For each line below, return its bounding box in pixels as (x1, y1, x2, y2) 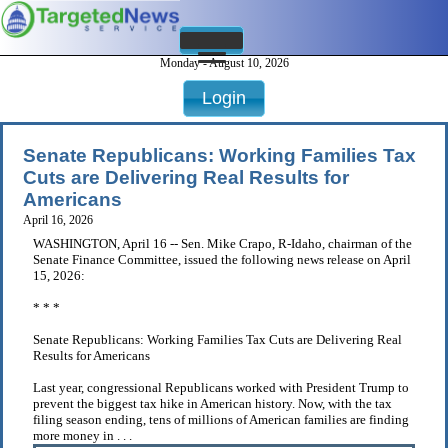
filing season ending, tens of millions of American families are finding (33, 412, 409, 428)
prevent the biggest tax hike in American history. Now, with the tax (33, 396, 392, 412)
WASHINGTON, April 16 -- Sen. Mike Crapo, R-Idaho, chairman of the (33, 236, 412, 252)
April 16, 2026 (23, 213, 93, 228)
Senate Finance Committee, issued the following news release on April (33, 252, 411, 268)
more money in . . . (33, 428, 132, 444)
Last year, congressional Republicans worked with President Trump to (33, 380, 409, 396)
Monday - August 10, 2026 (159, 56, 289, 71)
